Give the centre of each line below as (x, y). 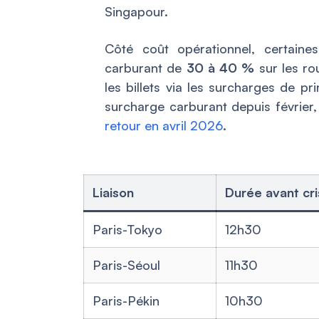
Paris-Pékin (126, 301)
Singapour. (136, 12)
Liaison (113, 193)
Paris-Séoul (126, 265)
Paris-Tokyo (127, 230)
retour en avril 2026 (164, 126)
